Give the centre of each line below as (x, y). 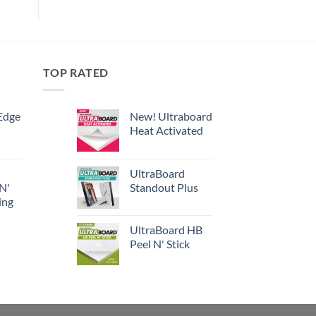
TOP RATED (76, 73)
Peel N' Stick (160, 243)
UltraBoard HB (166, 229)
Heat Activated (166, 130)
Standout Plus (164, 187)
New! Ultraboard (171, 116)
